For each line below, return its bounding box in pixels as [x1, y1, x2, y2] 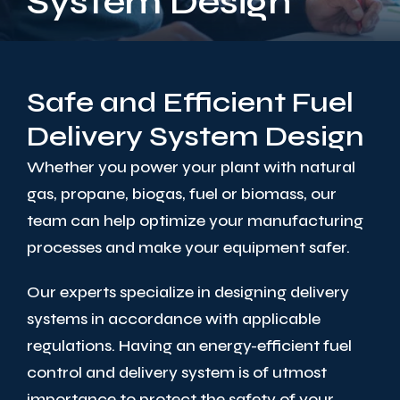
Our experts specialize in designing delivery [27, 281, 349, 302]
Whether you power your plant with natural [27, 156, 355, 177]
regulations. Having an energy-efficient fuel [27, 335, 352, 355]
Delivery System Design [27, 118, 364, 154]
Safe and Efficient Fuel [27, 84, 354, 120]
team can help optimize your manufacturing [27, 210, 363, 230]
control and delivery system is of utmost [27, 362, 327, 382]
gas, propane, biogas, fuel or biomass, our [27, 183, 337, 204]
